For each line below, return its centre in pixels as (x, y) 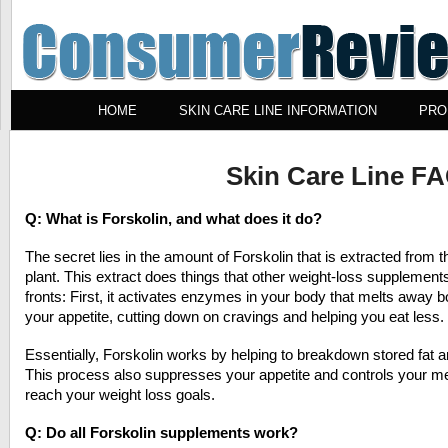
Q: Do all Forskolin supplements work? (161, 432)
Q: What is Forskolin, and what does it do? (173, 218)
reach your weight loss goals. (120, 394)
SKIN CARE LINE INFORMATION (277, 110)
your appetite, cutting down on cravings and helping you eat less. (234, 316)
